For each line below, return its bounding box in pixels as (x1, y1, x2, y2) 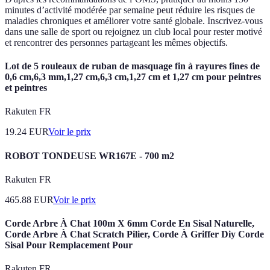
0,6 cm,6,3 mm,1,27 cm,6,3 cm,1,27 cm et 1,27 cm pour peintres (5, 72, 261, 83)
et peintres (5, 83, 47, 93)
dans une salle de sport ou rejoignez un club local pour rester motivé (5, 26, 262, 37)
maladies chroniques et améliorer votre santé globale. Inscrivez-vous (5, 15, 263, 26)
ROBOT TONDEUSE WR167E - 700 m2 (5, 150, 174, 161)
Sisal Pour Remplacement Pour (5, 240, 133, 251)
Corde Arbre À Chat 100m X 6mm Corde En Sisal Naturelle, (5, 218, 254, 229)
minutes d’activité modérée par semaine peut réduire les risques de (5, 4, 255, 15)
